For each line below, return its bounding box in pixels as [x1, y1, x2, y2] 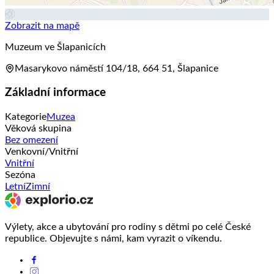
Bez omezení [5, 135, 58, 146]
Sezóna [5, 170, 35, 180]
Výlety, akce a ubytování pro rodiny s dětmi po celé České [5, 222, 251, 232]
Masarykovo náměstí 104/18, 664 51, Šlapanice [15, 63, 218, 73]
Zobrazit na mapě [5, 20, 80, 31]
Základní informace [5, 87, 106, 99]
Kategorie [5, 112, 46, 122]
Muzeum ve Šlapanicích [5, 42, 106, 52]
